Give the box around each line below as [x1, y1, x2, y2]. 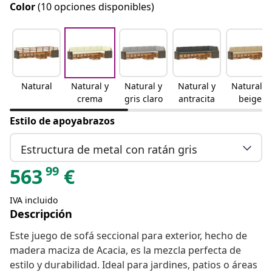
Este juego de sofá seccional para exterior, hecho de [10, 229, 247, 243]
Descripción [10, 206, 72, 222]
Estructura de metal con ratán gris [21, 141, 197, 157]
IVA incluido [10, 194, 58, 206]
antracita [178, 93, 215, 105]
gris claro [124, 93, 163, 105]
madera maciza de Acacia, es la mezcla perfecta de [10, 243, 241, 257]
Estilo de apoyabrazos [10, 114, 115, 128]
